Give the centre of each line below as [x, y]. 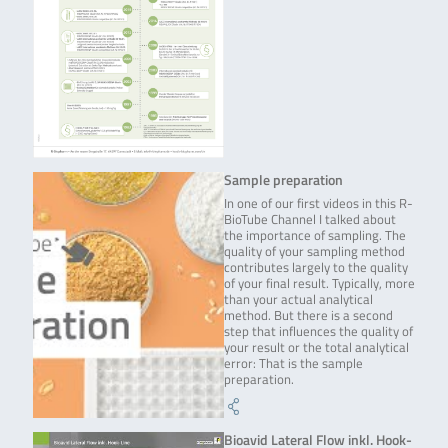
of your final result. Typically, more [319, 284]
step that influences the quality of [318, 332]
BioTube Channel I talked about [310, 220]
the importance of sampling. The [315, 236]
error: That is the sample [293, 364]
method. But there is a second [308, 316]
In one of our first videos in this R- [318, 204]
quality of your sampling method [314, 252]
